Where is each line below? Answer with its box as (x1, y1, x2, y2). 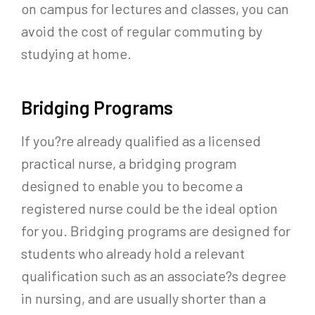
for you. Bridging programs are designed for (21, 221, 290, 239)
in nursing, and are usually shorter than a (21, 289, 266, 307)
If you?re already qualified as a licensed (21, 131, 261, 149)
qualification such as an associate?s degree (21, 266, 286, 284)
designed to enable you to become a (21, 176, 243, 194)
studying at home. (21, 44, 131, 62)
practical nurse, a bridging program (21, 154, 237, 172)
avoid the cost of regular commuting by (21, 22, 262, 39)
